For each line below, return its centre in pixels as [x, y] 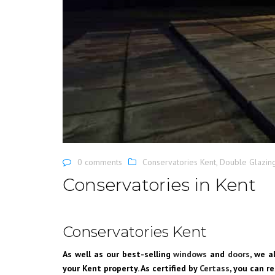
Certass [215, 268]
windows [190, 254]
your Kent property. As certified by [131, 268]
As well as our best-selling [118, 254]
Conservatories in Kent [159, 185]
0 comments [100, 162]
